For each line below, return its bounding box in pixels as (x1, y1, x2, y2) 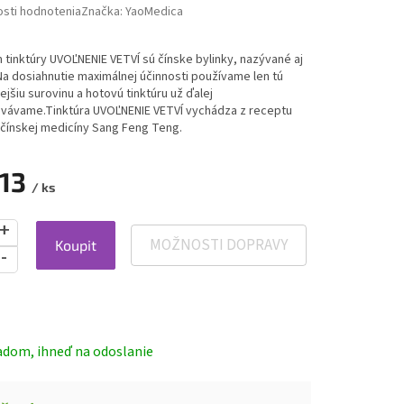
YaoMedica (124, 3, 183, 22)
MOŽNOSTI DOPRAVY (150, 234, 288, 257)
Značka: (80, 3, 125, 22)
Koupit (54, 236, 96, 254)
